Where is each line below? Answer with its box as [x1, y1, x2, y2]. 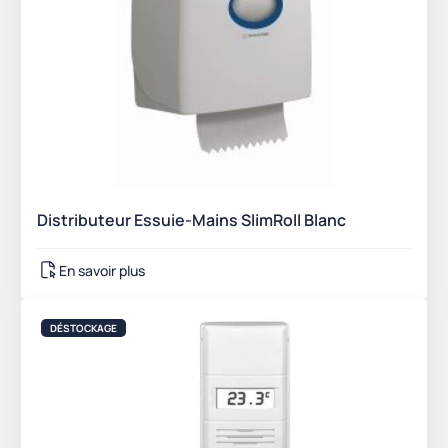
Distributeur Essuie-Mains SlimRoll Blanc [37, 209, 346, 232]
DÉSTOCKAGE [50, 321, 117, 336]
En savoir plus [59, 260, 145, 280]
